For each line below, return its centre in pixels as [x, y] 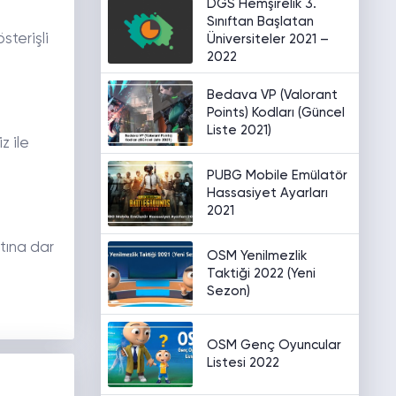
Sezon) [228, 291]
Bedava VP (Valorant [272, 95]
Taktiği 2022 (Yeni [261, 274]
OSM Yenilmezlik [256, 256]
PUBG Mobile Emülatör [277, 175]
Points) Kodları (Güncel [275, 113]
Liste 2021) [239, 130]
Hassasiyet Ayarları [267, 193]
